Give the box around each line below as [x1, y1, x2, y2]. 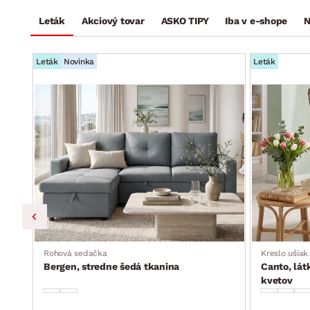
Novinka [63, 57, 94, 66]
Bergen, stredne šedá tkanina [44, 261, 179, 272]
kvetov [261, 275, 293, 286]
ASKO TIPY [161, 15, 209, 26]
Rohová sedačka [44, 248, 107, 258]
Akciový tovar [81, 15, 145, 26]
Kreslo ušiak [261, 248, 308, 258]
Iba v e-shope [225, 15, 287, 26]
